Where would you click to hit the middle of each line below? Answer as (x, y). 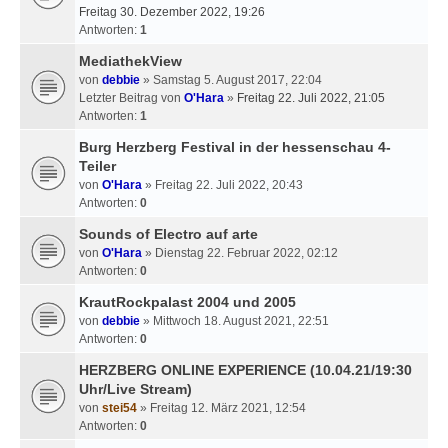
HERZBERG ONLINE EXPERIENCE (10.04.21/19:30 (245, 369)
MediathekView (130, 60)
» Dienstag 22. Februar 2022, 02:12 (240, 252)
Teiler (97, 165)
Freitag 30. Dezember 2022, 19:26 (172, 11)
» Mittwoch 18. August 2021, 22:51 (234, 320)
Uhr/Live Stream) (135, 388)
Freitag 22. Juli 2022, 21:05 (311, 97)
